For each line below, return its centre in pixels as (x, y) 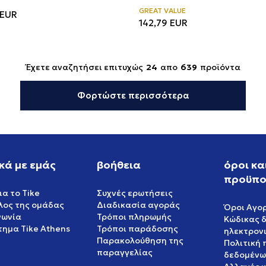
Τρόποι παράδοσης (137, 229)
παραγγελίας (124, 253)
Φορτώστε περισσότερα (133, 96)
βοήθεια (118, 165)
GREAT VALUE (162, 11)
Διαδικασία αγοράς (138, 205)
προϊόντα (219, 67)
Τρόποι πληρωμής (134, 217)
